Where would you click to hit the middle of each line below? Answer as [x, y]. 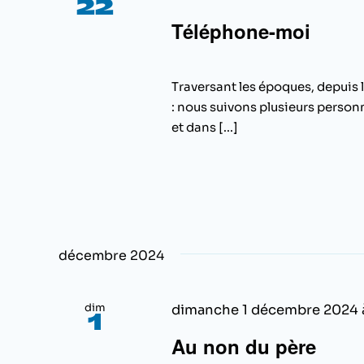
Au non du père [243, 347]
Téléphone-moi [240, 31]
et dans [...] [204, 128]
